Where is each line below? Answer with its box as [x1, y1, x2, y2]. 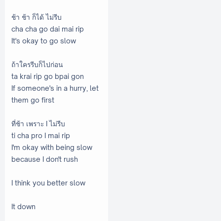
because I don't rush [11, 154, 78, 163]
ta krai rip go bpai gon [11, 72, 84, 80]
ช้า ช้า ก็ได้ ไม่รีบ [11, 12, 62, 21]
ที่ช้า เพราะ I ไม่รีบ [11, 119, 65, 128]
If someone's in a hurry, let [11, 83, 99, 92]
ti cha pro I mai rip [11, 131, 70, 140]
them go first [11, 95, 54, 104]
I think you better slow [11, 178, 87, 187]
